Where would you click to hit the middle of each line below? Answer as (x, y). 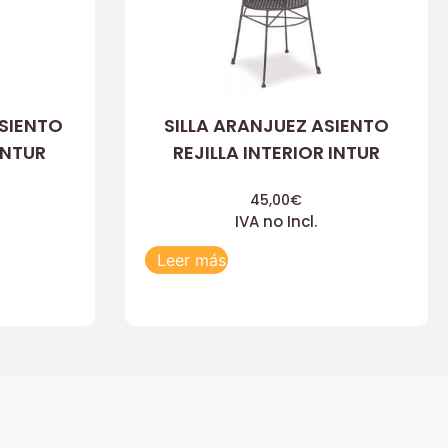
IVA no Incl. (276, 221)
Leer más (191, 260)
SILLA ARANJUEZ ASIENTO (276, 126)
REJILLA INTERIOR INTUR (276, 153)
